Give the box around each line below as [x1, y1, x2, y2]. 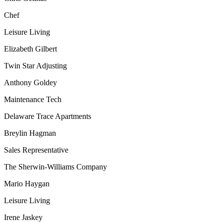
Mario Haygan [4, 179, 50, 188]
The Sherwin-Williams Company [4, 163, 107, 171]
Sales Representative [4, 146, 68, 155]
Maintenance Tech [4, 95, 61, 104]
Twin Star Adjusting [4, 61, 67, 70]
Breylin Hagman [4, 129, 56, 138]
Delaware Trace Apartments [4, 112, 91, 121]
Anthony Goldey [4, 78, 57, 87]
